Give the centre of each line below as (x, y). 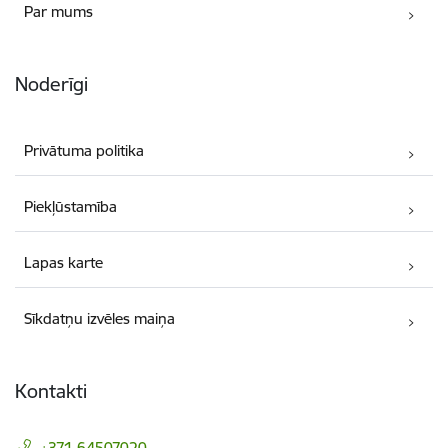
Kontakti (51, 391)
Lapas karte (64, 263)
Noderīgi (51, 84)
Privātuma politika (84, 151)
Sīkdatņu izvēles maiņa (100, 319)
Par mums (59, 12)
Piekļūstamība (71, 207)
